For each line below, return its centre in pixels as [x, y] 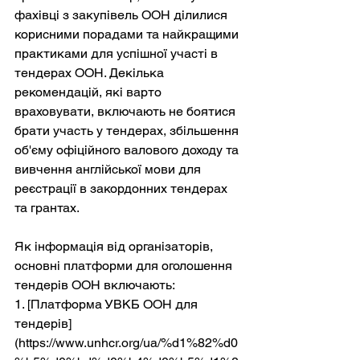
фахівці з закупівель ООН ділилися [123, 14]
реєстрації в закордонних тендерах [123, 188]
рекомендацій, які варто [90, 92]
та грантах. [47, 207]
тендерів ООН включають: [95, 284]
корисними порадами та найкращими [128, 34]
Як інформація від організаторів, [115, 246]
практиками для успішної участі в [118, 53]
